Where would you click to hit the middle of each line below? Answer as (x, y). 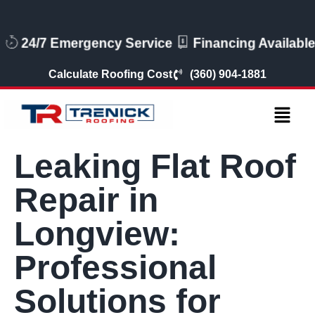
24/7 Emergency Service (97, 43)
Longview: (97, 233)
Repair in (86, 200)
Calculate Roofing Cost (110, 74)
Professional (115, 267)
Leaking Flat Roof (155, 166)
